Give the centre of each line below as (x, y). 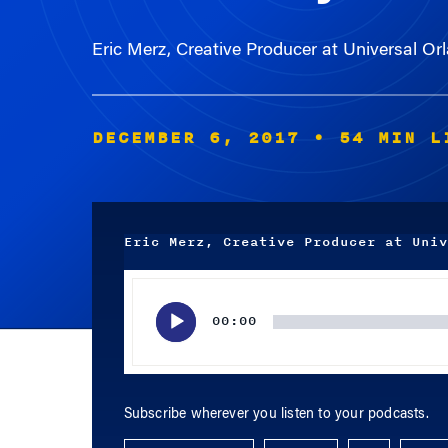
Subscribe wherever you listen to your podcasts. (276, 415)
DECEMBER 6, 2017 (195, 138)
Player (141, 305)
